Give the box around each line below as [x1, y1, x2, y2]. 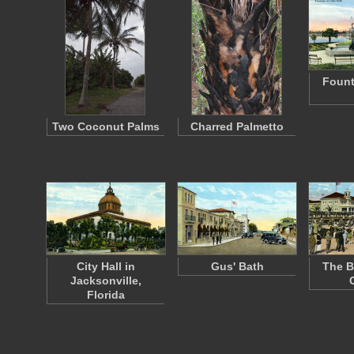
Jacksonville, [70, 274, 141, 287]
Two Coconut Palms [52, 120, 160, 133]
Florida [87, 288, 125, 301]
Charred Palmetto [190, 120, 284, 133]
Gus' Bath [210, 260, 264, 273]
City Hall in [77, 260, 135, 273]
